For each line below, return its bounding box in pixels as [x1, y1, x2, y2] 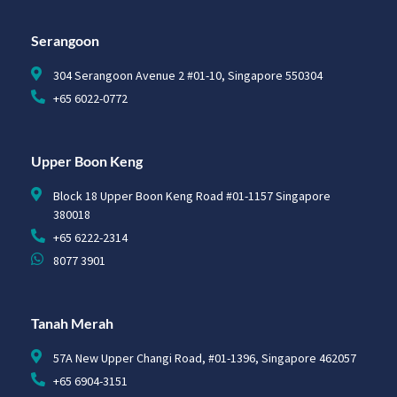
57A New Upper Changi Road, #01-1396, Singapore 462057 [53, 349, 356, 366]
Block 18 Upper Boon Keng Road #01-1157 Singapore [53, 187, 331, 204]
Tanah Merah [31, 314, 113, 331]
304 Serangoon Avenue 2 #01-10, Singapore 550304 [53, 66, 323, 83]
